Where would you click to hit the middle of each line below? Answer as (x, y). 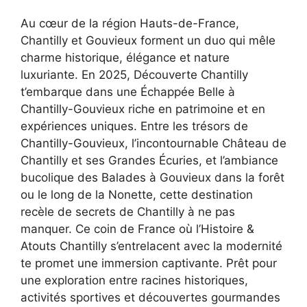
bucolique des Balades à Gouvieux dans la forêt (152, 177)
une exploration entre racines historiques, (134, 280)
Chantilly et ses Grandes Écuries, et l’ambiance (149, 160)
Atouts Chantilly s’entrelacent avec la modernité (151, 246)
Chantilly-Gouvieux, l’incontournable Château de (153, 143)
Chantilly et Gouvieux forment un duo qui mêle (148, 40)
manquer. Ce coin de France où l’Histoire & (137, 229)
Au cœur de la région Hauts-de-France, (130, 23)
